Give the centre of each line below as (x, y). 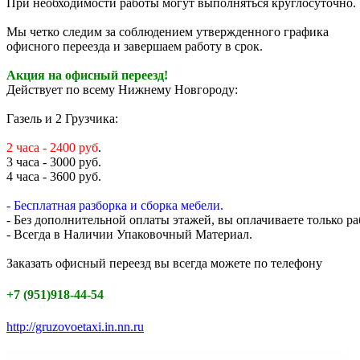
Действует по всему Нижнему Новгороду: (122, 90)
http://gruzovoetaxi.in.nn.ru (75, 326)
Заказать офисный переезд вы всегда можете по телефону (164, 264)
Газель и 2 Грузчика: (62, 119)
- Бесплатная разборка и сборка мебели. (115, 206)
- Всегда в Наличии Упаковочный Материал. (129, 235)
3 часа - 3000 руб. (54, 162)
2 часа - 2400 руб (52, 148)
